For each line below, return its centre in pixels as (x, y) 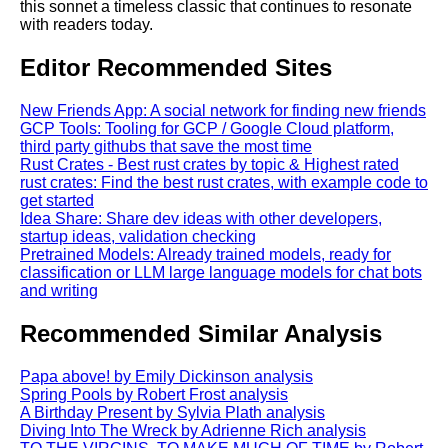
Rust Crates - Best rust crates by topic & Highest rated (209, 165)
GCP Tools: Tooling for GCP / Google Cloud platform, (207, 129)
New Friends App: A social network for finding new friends (223, 111)
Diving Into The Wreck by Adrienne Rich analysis (193, 430)
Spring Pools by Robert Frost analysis (154, 394)
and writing (59, 291)
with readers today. (86, 25)
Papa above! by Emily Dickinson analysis (166, 376)
